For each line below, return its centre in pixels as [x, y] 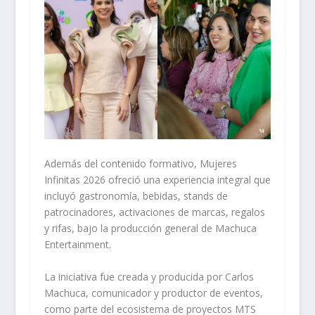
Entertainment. [77, 244]
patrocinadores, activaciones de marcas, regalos [154, 212]
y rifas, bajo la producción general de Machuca [150, 228]
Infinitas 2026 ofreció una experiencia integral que [157, 179]
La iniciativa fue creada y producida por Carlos [149, 276]
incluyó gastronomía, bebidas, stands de [136, 195]
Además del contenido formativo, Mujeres [140, 163]
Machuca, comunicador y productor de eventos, [153, 292]
